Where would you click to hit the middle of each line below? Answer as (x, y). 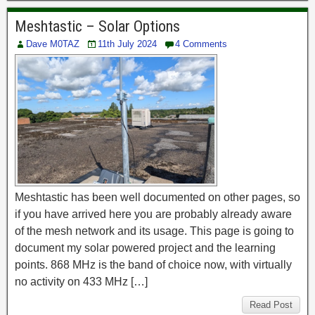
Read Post (271, 305)
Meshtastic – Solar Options (97, 27)
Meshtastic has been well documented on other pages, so (157, 198)
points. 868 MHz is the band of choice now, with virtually (153, 265)
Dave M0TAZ (53, 44)
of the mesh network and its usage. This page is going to (154, 231)
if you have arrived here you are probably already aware (153, 214)
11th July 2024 (127, 44)
